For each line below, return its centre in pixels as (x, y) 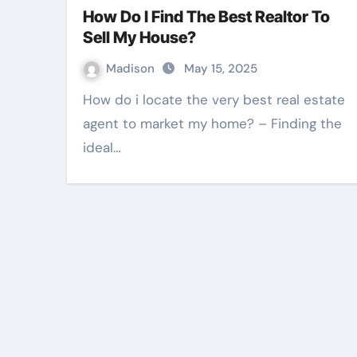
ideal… (102, 147)
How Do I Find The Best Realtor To (206, 16)
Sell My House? (139, 37)
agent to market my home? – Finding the (212, 123)
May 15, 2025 (221, 68)
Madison (132, 68)
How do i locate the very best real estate (88, 99)
